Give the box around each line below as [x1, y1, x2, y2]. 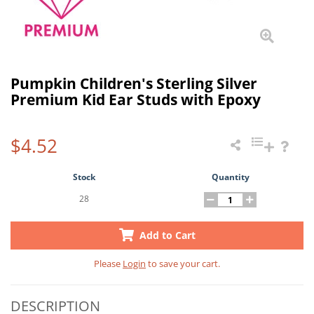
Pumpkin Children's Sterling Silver [11, 74, 257, 93]
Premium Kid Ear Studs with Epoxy [11, 90, 261, 109]
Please [94, 257, 123, 270]
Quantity [211, 171, 250, 183]
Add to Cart [136, 228, 196, 242]
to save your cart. [146, 257, 220, 270]
